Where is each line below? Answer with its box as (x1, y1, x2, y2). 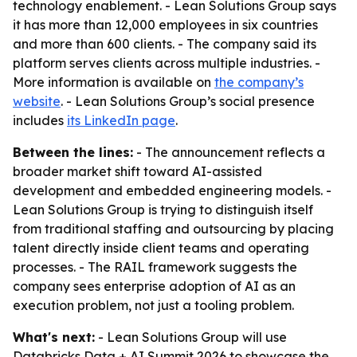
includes (13, 112, 67, 128)
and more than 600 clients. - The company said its (13, 36, 316, 52)
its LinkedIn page (67, 112, 175, 128)
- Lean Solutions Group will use (95, 329, 287, 345)
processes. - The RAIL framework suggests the (13, 259, 297, 275)
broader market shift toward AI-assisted (13, 163, 262, 179)
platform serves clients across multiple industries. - (13, 55, 320, 71)
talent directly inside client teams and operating (13, 240, 309, 256)
